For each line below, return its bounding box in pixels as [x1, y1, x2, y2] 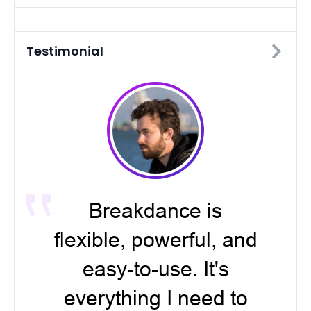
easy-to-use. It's [82, 257, 229, 281]
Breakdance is [89, 199, 222, 223]
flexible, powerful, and [53, 228, 258, 252]
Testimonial [26, 42, 103, 60]
